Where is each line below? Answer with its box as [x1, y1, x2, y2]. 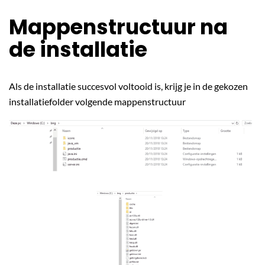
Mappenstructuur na [9, 12, 228, 41]
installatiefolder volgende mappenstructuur [9, 96, 186, 107]
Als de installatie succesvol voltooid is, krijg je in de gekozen [9, 80, 248, 92]
